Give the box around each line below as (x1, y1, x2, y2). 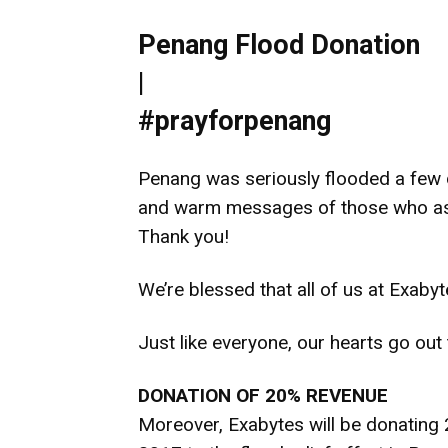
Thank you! (138, 225, 229, 248)
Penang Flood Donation (138, 29, 420, 61)
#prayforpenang (138, 105, 331, 137)
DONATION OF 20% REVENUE (138, 384, 388, 407)
